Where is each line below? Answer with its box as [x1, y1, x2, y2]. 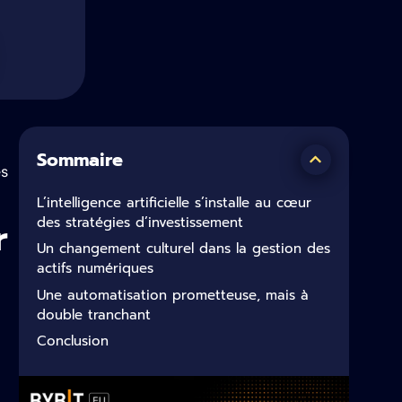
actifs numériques [37, 258, 153, 279]
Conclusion [37, 331, 109, 352]
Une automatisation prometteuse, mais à [37, 284, 309, 305]
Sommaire [37, 145, 123, 173]
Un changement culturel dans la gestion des [37, 239, 330, 259]
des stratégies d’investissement [37, 212, 243, 232]
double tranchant [37, 304, 151, 325]
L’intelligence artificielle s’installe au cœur [37, 192, 311, 213]
